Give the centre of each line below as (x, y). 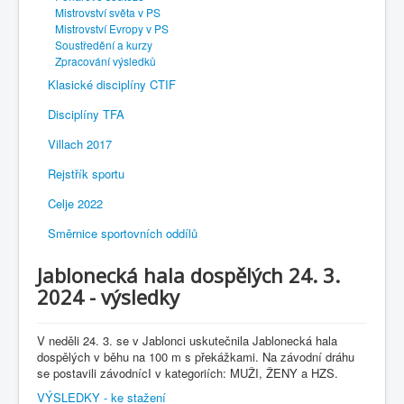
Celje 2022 (75, 204)
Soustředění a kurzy (104, 45)
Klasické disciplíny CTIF (112, 85)
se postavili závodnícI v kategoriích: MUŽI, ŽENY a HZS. (188, 373)
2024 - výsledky (108, 297)
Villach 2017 (80, 144)
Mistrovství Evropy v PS (112, 29)
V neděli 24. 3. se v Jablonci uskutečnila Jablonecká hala (187, 341)
